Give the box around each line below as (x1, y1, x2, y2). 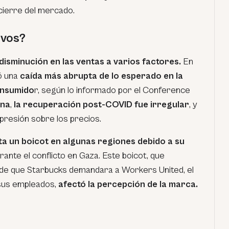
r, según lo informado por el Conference (34, 85, 190, 96)
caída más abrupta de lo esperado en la (20, 71, 183, 81)
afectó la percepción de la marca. (58, 179, 198, 190)
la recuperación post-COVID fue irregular (12, 99, 189, 110)
